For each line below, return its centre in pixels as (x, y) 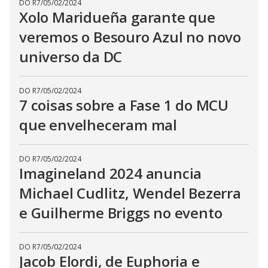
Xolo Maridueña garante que (117, 17)
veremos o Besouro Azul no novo (130, 37)
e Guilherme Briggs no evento (121, 213)
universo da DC (71, 57)
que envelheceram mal (98, 125)
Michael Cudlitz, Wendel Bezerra (130, 193)
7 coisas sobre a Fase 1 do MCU (124, 105)
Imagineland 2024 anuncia (111, 173)
